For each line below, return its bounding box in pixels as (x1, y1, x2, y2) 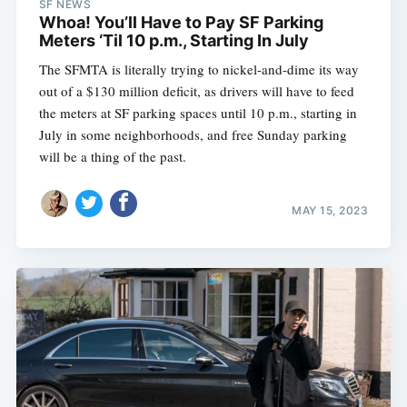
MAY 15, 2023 (292, 203, 369, 217)
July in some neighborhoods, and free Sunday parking (38, 125, 347, 144)
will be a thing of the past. (38, 147, 186, 166)
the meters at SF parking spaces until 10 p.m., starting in (38, 104, 357, 123)
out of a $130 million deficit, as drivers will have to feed (38, 82, 354, 101)
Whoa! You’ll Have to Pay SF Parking (38, 13, 323, 33)
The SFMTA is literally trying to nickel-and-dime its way (38, 60, 359, 79)
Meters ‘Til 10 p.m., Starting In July (38, 31, 309, 51)
